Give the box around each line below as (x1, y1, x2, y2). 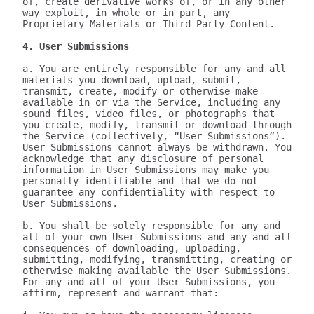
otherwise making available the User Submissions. (22, 265, 292, 276)
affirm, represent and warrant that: (22, 287, 219, 299)
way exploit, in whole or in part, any (22, 7, 230, 18)
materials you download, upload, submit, (22, 74, 241, 86)
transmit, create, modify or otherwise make (22, 86, 258, 97)
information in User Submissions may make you (22, 164, 269, 175)
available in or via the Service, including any (22, 97, 280, 108)
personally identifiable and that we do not (22, 175, 258, 186)
